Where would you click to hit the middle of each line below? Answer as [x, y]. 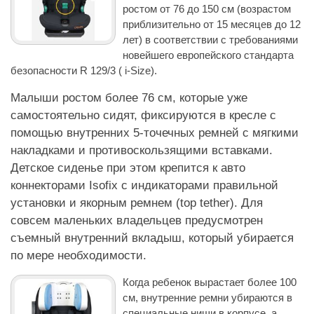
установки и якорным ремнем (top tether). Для [137, 203]
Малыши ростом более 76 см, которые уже [129, 97]
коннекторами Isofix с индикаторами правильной [144, 185]
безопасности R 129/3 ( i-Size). [84, 70]
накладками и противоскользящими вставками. [142, 150]
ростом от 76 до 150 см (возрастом [207, 8]
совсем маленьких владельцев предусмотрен [137, 220]
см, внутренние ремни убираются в [207, 297]
